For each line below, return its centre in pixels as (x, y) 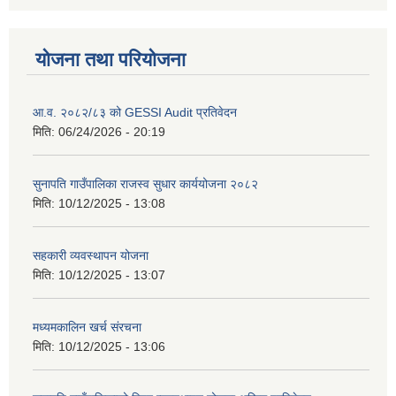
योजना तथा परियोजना (110, 59)
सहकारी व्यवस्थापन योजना (91, 255)
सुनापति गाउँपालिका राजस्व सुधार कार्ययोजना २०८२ (145, 183)
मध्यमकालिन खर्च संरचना (87, 327)
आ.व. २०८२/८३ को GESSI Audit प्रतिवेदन (135, 112)
